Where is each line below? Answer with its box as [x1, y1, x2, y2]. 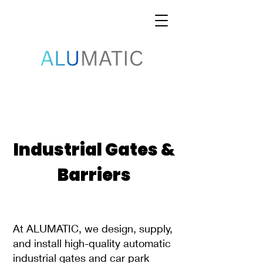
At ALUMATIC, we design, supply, [13, 222, 173, 235]
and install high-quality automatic [13, 237, 171, 249]
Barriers [57, 163, 131, 187]
